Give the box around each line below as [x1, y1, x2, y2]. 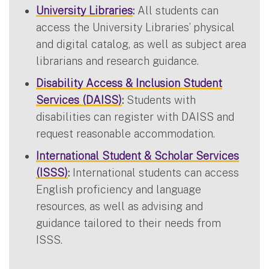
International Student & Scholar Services [36, 149, 239, 162]
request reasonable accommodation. [36, 127, 215, 140]
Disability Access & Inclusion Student [36, 76, 222, 89]
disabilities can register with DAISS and [36, 110, 234, 123]
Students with [127, 93, 196, 106]
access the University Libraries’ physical [36, 20, 235, 34]
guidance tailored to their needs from [36, 216, 221, 229]
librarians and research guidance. [36, 54, 199, 67]
